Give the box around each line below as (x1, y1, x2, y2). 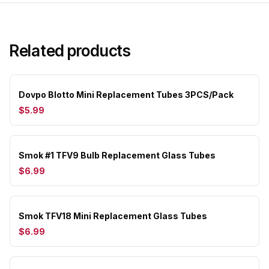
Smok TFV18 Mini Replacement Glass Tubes (19, 211, 207, 221)
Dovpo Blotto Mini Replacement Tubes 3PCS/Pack (19, 89, 234, 100)
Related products (10, 41, 131, 60)
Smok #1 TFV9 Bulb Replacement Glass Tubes (19, 150, 216, 160)
